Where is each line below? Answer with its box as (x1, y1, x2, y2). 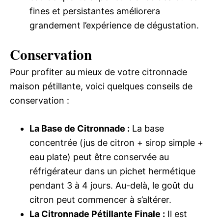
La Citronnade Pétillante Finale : (29, 209, 165, 219)
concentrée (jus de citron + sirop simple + (29, 137, 203, 148)
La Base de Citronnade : (29, 123, 130, 134)
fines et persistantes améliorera (29, 6, 160, 16)
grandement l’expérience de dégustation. (29, 20, 199, 30)
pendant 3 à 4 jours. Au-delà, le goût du (29, 180, 193, 191)
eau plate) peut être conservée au (29, 152, 169, 162)
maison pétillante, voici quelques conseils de (10, 81, 192, 91)
